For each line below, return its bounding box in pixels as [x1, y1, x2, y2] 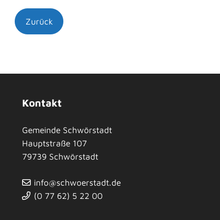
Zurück [25, 16, 53, 27]
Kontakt [22, 97, 62, 109]
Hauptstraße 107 [22, 138, 87, 149]
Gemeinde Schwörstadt [22, 125, 112, 136]
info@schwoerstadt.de [33, 177, 121, 188]
